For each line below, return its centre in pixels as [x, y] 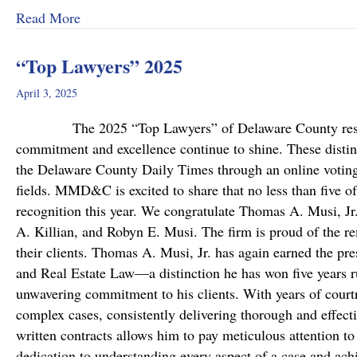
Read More [48, 18]
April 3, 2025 [47, 93]
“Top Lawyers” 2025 [99, 66]
